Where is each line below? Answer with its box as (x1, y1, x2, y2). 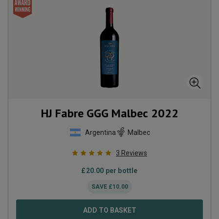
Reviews (121, 149, 147, 157)
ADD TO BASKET (83, 206, 136, 214)
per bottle (104, 167, 138, 175)
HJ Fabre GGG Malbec (41, 106, 148, 121)
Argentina (85, 128, 116, 136)
